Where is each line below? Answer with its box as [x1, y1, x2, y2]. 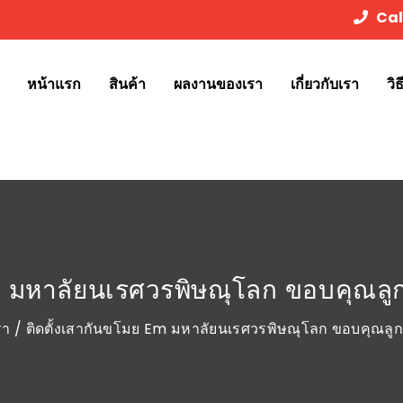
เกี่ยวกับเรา [290, 75, 360, 93]
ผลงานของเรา [173, 75, 263, 93]
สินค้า [108, 75, 146, 93]
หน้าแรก [26, 75, 81, 93]
